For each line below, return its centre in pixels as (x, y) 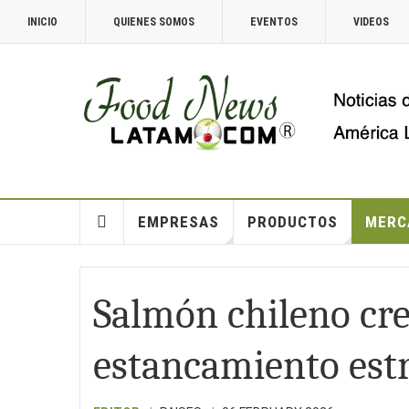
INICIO (42, 22)
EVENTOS (274, 22)
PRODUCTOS (292, 222)
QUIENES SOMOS (154, 22)
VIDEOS (371, 22)
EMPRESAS (178, 222)
